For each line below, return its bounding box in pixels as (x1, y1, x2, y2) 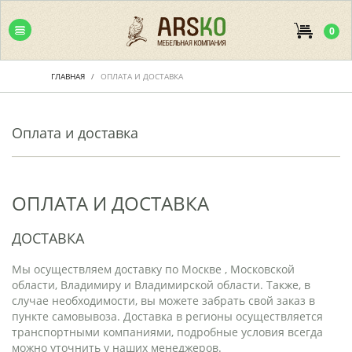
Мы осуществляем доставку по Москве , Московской (12, 262, 295, 277)
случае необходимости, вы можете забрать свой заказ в (12, 293, 315, 308)
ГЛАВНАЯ (51, 71, 85, 82)
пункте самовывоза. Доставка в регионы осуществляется (12, 309, 323, 324)
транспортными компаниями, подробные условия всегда (12, 324, 323, 339)
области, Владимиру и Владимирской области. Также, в (12, 277, 310, 292)
